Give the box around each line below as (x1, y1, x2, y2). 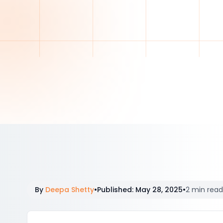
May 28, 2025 (135, 185, 183, 195)
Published (97, 185, 132, 195)
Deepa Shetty (45, 185, 94, 195)
